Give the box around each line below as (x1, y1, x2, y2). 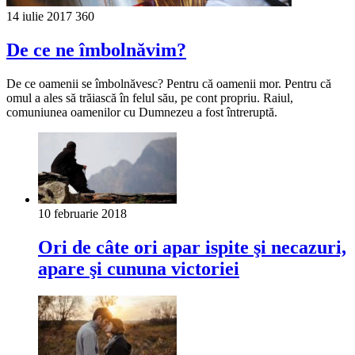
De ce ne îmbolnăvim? (6, 39, 186, 60)
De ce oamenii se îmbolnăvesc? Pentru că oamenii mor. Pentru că (6, 76, 331, 90)
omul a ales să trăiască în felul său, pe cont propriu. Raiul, (6, 90, 293, 105)
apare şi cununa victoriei (38, 258, 239, 279)
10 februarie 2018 (38, 206, 127, 220)
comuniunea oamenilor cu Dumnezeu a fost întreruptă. (6, 105, 281, 119)
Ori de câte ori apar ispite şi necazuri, (38, 236, 346, 258)
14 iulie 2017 (6, 9, 72, 23)
